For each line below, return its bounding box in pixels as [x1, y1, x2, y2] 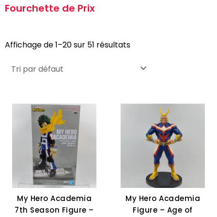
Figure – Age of [133, 205, 193, 216]
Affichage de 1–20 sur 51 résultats [5, 39, 130, 50]
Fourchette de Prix [5, 1, 95, 15]
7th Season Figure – [15, 205, 94, 216]
